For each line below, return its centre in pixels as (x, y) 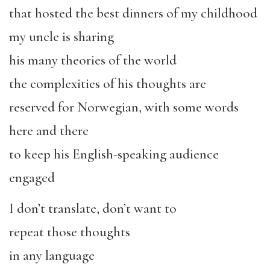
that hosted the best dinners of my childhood (133, 14)
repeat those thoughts (70, 232)
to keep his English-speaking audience (114, 155)
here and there (49, 131)
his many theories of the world (93, 61)
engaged (32, 178)
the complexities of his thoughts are (108, 84)
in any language (52, 255)
